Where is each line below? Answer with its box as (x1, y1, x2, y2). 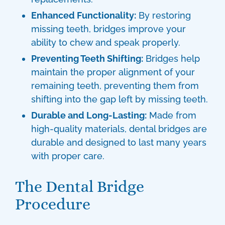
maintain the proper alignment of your (31, 67, 195, 77)
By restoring (136, 10, 191, 21)
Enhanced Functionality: (31, 10, 136, 21)
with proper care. (31, 151, 104, 161)
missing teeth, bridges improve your (31, 24, 186, 34)
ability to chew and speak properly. (31, 37, 180, 48)
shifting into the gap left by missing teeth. (31, 94, 208, 104)
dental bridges (129, 124, 190, 134)
